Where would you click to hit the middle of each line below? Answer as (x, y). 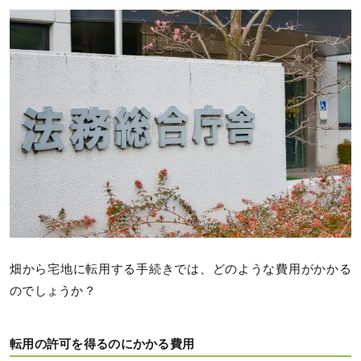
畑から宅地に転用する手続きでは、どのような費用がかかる (180, 269)
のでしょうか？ (53, 290)
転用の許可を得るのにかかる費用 (102, 344)
